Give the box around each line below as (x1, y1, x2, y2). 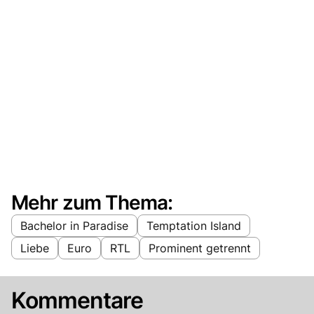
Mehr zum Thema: (11, 190, 173, 214)
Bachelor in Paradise (20, 218, 128, 233)
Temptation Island (146, 218, 241, 233)
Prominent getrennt (149, 240, 251, 255)
